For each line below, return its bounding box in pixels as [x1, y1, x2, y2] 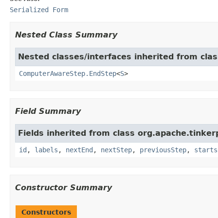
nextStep [101, 145, 132, 154]
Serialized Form [10, 5, 68, 14]
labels [35, 145, 58, 154]
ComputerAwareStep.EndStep [19, 69, 116, 77]
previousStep [140, 145, 186, 154]
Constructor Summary [15, 182, 112, 192]
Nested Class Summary [15, 30, 117, 39]
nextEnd [66, 145, 93, 154]
